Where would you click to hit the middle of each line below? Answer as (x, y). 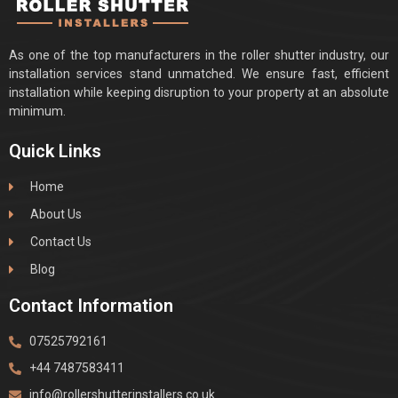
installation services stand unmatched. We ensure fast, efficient (199, 73)
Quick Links (55, 151)
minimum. (37, 111)
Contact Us (60, 242)
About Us (56, 214)
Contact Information (91, 306)
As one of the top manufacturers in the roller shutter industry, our (199, 55)
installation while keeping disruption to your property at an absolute (199, 92)
